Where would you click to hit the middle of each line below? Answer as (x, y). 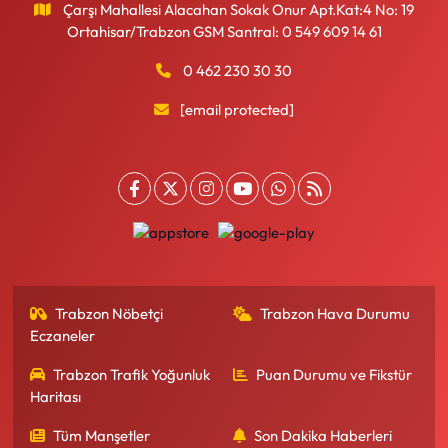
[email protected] (237, 109)
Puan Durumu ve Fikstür (334, 374)
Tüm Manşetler (102, 435)
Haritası (55, 396)
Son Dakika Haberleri (323, 435)
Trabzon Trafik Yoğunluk (132, 374)
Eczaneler (62, 335)
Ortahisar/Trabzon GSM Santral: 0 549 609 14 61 (224, 31)
